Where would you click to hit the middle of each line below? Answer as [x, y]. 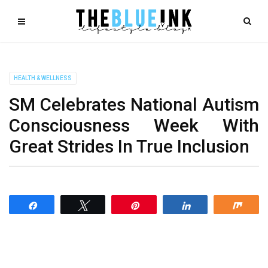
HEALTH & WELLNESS [43, 78]
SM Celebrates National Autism [134, 104]
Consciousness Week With [134, 125]
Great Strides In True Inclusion [129, 146]
